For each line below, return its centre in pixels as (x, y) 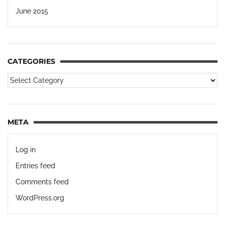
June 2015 (32, 11)
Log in (26, 149)
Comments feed (42, 182)
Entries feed (35, 165)
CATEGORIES (31, 61)
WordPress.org (40, 198)
